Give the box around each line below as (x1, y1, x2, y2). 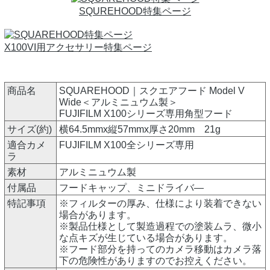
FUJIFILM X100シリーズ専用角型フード (59, 108, 233, 119)
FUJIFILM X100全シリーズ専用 (59, 140, 194, 151)
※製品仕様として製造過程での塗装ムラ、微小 (59, 221, 262, 232)
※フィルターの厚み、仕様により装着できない (59, 198, 262, 209)
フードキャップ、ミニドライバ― (59, 183, 204, 193)
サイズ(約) (7, 124, 52, 135)
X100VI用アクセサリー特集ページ (4, 42, 152, 53)
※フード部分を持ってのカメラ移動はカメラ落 (59, 244, 262, 255)
